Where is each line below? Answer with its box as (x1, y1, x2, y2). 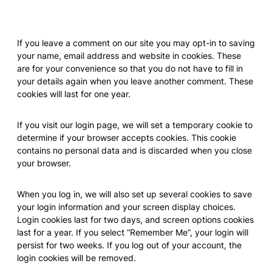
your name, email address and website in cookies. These (17, 50, 241, 61)
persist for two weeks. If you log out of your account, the (17, 240, 242, 251)
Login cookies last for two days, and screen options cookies (17, 214, 254, 225)
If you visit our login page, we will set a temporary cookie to (17, 120, 253, 131)
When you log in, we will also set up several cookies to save (17, 189, 252, 200)
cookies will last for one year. (17, 89, 131, 100)
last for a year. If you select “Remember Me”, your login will (17, 227, 248, 238)
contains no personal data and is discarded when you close (17, 145, 252, 156)
